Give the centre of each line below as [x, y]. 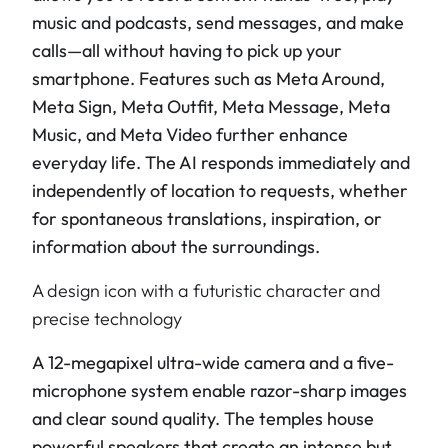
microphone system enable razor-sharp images [219, 390]
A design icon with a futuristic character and [206, 290]
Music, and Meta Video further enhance [190, 134]
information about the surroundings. [176, 246]
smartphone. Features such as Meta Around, [208, 78]
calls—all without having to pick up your [187, 50]
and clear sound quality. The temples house [203, 418]
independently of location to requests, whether [220, 190]
